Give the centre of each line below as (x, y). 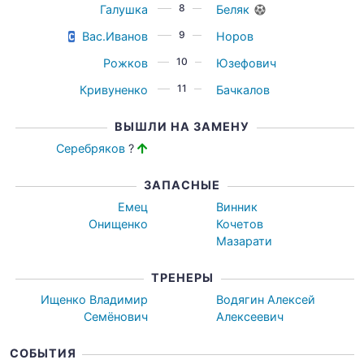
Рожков (125, 63)
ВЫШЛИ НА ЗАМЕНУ (182, 126)
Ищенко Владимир (94, 299)
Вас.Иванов (115, 36)
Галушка (123, 9)
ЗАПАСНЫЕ (182, 185)
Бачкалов (243, 90)
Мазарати (245, 241)
